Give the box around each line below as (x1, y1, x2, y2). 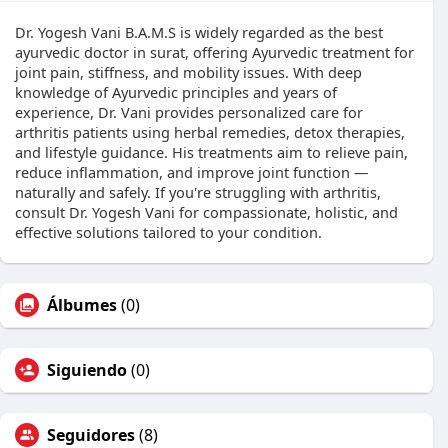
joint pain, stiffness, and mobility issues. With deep (15, 62, 362, 82)
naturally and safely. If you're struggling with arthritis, (15, 182, 381, 202)
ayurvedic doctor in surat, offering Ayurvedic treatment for (15, 42, 414, 62)
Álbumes (47, 294, 117, 316)
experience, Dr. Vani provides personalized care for (15, 102, 363, 122)
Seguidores (47, 424, 135, 446)
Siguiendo (47, 359, 127, 381)
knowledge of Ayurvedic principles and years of (15, 82, 337, 102)
